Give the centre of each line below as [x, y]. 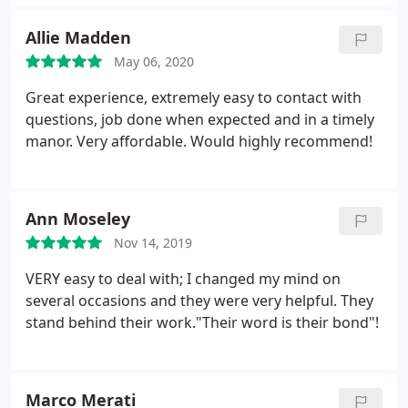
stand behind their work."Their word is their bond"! [202, 322]
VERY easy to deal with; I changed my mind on [183, 279]
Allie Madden [78, 37]
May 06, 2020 [154, 61]
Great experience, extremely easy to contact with [194, 97]
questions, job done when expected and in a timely [200, 119]
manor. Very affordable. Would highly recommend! [199, 141]
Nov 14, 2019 [153, 243]
